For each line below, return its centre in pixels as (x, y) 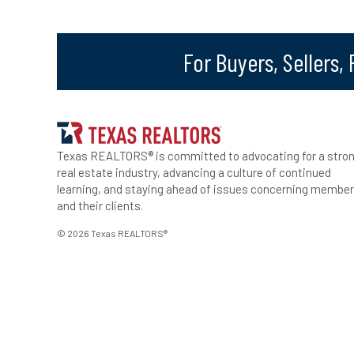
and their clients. (100, 205)
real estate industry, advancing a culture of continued (194, 172)
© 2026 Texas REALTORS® (112, 233)
